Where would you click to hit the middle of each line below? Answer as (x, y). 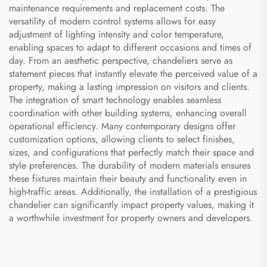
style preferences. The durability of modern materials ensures (130, 165)
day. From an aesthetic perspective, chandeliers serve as (121, 60)
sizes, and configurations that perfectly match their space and (131, 152)
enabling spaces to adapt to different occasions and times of (130, 47)
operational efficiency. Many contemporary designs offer (122, 126)
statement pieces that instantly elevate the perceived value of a (133, 73)
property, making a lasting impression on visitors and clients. (129, 86)
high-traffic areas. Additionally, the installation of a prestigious (133, 191)
